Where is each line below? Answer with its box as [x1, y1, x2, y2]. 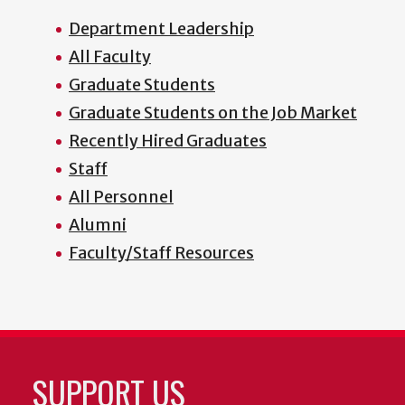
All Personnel [69, 186, 174, 208]
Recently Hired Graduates [69, 130, 267, 152]
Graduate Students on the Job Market [69, 102, 357, 124]
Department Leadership [69, 18, 254, 40]
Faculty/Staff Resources [69, 242, 254, 264]
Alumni [69, 214, 127, 236]
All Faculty [69, 46, 151, 68]
